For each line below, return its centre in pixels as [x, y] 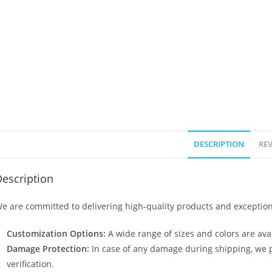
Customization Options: [56, 233]
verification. [30, 264]
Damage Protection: [48, 249]
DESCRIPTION [219, 144]
